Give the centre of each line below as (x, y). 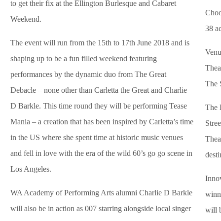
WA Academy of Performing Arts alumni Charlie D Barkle (101, 193)
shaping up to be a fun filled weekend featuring (84, 59)
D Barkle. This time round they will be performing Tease (99, 106)
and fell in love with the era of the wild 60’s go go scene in (101, 153)
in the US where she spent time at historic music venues (97, 138)
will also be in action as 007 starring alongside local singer (101, 209)
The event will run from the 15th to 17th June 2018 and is (100, 43)
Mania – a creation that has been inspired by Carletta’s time (102, 122)
